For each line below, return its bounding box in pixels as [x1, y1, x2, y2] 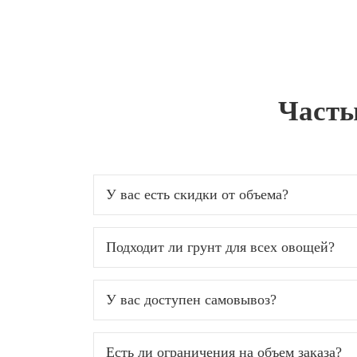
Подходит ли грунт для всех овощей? [106, 239, 335, 255]
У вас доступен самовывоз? [106, 292, 277, 308]
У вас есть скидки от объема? [106, 186, 288, 202]
